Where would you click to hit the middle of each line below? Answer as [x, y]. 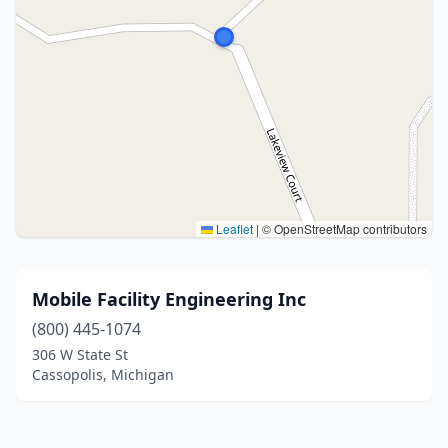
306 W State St [80, 354]
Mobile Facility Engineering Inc [169, 299]
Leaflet [233, 228]
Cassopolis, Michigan [103, 374]
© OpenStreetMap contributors [343, 228]
